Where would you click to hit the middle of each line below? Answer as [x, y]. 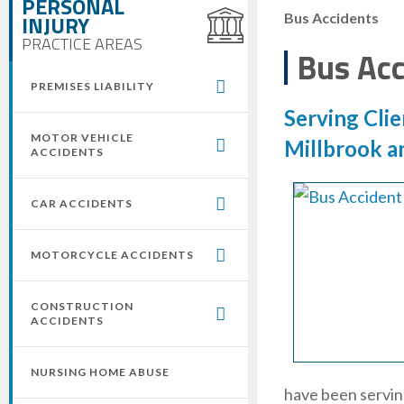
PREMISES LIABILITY [92, 86]
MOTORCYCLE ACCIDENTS [112, 255]
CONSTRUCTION [82, 306]
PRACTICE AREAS [82, 44]
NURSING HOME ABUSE [100, 372]
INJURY [55, 25]
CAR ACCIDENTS [82, 203]
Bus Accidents [331, 18]
